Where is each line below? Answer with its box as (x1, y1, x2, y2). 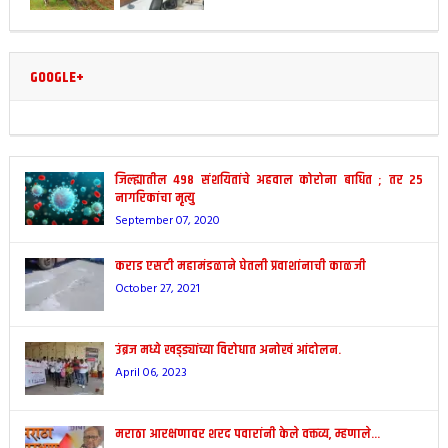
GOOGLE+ (29, 66, 84, 90)
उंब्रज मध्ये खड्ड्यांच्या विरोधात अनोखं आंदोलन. (114, 338, 341, 361)
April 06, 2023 (114, 362, 187, 383)
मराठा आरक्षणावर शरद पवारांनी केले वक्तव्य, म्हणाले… (114, 422, 381, 445)
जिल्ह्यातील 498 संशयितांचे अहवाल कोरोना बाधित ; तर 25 (114, 169, 424, 192)
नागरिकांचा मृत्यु (114, 187, 195, 210)
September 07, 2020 (114, 211, 220, 232)
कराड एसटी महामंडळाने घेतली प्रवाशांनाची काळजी (114, 255, 366, 278)
